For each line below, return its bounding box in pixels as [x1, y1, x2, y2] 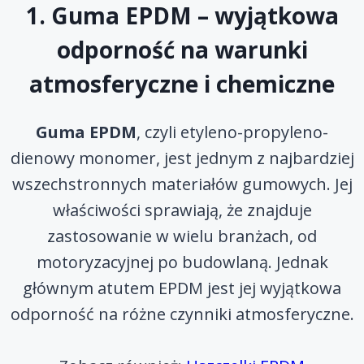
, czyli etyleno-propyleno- [136, 120, 328, 143]
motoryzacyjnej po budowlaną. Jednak [36, 250, 328, 273]
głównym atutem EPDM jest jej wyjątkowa [23, 276, 341, 299]
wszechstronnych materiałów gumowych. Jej [11, 172, 353, 195]
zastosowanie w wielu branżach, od [47, 224, 317, 247]
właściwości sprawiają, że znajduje [52, 198, 312, 221]
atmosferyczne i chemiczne [29, 67, 335, 99]
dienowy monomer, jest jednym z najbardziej [10, 146, 354, 169]
